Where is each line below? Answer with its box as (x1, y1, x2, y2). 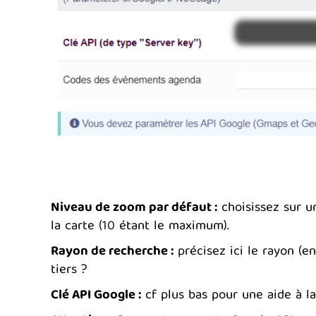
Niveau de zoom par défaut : (51, 197, 217, 221)
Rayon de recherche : (51, 241, 174, 265)
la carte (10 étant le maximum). (51, 215, 229, 239)
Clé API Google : (51, 284, 141, 308)
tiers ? (51, 259, 87, 283)
